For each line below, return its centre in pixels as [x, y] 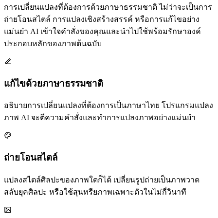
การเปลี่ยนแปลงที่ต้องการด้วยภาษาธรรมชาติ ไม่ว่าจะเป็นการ [108, 7]
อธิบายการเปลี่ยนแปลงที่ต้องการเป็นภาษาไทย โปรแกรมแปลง [109, 106]
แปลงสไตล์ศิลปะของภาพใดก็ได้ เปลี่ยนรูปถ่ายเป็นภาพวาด [102, 180]
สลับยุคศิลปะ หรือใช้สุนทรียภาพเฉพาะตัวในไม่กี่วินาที [95, 192]
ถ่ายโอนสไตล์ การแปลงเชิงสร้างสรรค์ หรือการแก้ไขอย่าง [102, 19]
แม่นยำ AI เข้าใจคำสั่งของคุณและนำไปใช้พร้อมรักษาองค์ [102, 31]
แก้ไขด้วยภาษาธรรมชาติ [54, 83]
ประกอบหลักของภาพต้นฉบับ [53, 43]
